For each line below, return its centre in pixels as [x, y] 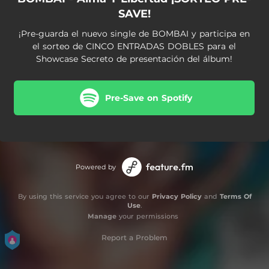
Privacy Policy [177, 196]
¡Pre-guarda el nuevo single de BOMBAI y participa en [134, 34]
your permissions [147, 216]
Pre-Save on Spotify [148, 98]
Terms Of [235, 196]
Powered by [96, 167]
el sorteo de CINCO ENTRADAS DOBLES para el [134, 46]
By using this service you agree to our [85, 196]
